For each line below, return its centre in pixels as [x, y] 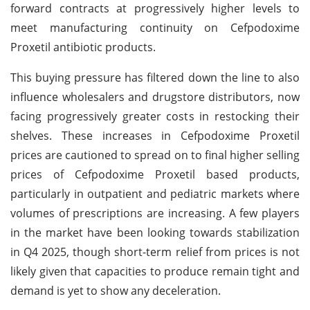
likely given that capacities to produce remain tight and [155, 271]
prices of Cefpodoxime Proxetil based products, [155, 174]
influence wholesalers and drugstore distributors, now [155, 97]
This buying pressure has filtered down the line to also [155, 77]
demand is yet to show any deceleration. [116, 290]
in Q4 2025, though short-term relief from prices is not [155, 252]
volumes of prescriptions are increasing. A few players [155, 213]
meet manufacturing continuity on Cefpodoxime [155, 27]
